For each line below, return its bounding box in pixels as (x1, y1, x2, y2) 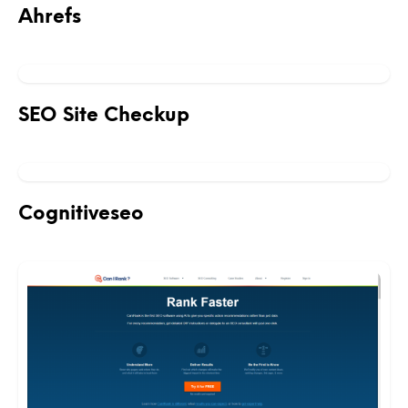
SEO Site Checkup (18, 106, 189, 127)
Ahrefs (18, 7, 81, 28)
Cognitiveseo (18, 204, 144, 225)
